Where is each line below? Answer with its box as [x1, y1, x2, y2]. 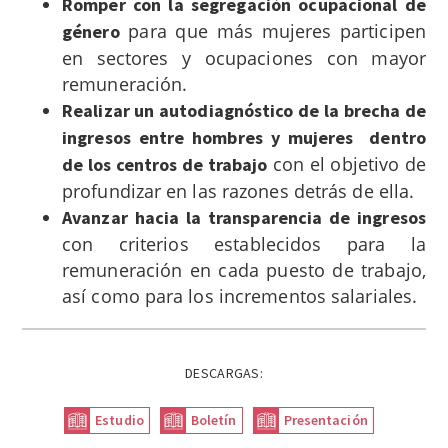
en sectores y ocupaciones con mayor [62, 45, 426, 70]
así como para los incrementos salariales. [62, 283, 418, 308]
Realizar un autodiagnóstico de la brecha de [62, 98, 426, 122]
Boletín [190, 410, 237, 429]
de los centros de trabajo [62, 152, 268, 176]
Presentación [283, 410, 368, 429]
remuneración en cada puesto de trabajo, [62, 257, 426, 282]
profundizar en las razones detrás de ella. [62, 178, 415, 203]
